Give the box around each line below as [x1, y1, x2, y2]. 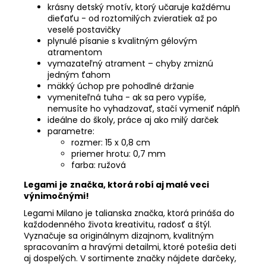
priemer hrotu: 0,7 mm [71, 147, 166, 160]
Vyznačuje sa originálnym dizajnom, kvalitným [24, 229, 214, 242]
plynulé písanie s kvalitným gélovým [47, 34, 197, 47]
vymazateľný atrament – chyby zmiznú [47, 57, 213, 69]
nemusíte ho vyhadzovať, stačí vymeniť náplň [47, 102, 240, 115]
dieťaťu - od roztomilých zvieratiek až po [47, 12, 217, 24]
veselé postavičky [47, 23, 121, 36]
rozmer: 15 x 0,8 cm [71, 136, 150, 148]
